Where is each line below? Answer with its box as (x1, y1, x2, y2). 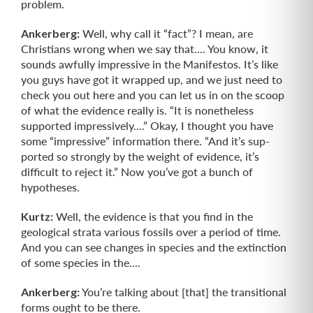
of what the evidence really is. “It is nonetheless (21, 103, 254, 117)
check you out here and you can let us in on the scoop (21, 88, 284, 101)
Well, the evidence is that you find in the (53, 210, 253, 223)
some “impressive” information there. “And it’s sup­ (21, 134, 270, 147)
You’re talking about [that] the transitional (80, 285, 286, 298)
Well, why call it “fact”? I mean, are (80, 27, 253, 40)
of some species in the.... (21, 256, 140, 269)
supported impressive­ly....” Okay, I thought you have (21, 119, 273, 132)
